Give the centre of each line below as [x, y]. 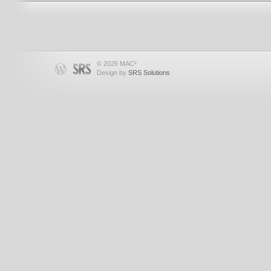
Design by [113, 73]
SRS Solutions [149, 73]
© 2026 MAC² [117, 64]
